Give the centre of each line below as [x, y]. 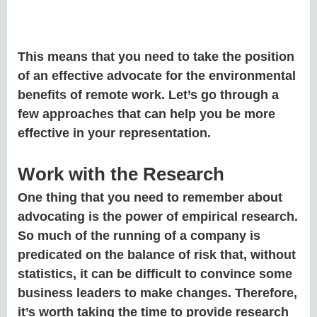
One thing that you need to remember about [150, 198]
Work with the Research [121, 174]
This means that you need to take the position [156, 57]
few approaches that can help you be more [146, 114]
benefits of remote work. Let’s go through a [148, 95]
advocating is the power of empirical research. [158, 217]
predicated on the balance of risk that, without [157, 255]
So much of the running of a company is [139, 236]
